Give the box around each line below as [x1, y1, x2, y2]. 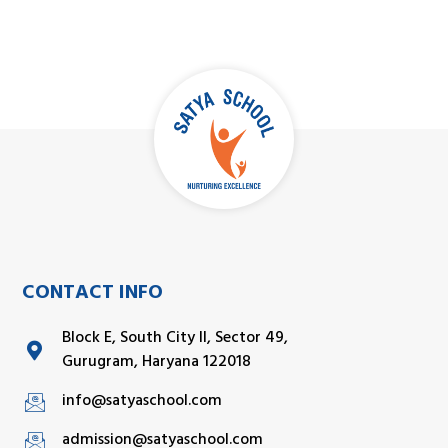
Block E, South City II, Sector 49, [62, 324, 289, 355]
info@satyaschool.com [62, 387, 223, 418]
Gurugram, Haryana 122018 [62, 348, 252, 379]
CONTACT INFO [22, 276, 164, 314]
